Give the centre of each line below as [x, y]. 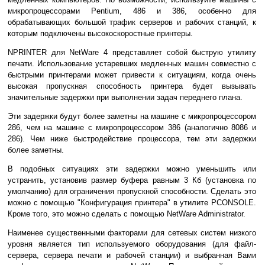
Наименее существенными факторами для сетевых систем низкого [132, 233]
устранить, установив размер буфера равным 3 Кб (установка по [132, 180]
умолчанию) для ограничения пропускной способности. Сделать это [132, 192]
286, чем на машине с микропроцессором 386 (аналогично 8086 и [132, 128]
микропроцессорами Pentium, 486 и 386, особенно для [132, 11]
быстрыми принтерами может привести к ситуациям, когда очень [132, 75]
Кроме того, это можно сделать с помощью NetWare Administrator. [127, 214]
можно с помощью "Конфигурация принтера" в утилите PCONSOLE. [132, 203]
